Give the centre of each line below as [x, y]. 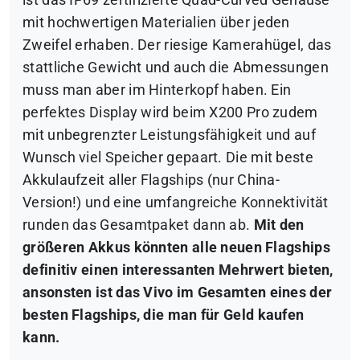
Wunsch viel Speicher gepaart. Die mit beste [168, 158]
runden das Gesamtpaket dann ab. [138, 225]
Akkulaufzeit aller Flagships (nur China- [151, 180]
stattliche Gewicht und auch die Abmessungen [176, 68]
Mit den [279, 225]
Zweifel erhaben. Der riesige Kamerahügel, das [177, 45]
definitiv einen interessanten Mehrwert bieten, [178, 270]
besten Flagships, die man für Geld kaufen [164, 315]
